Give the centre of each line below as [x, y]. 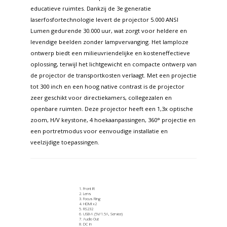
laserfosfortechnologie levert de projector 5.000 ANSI [104, 20]
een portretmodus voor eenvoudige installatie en [99, 131]
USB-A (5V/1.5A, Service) [103, 214]
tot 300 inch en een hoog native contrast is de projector [107, 87]
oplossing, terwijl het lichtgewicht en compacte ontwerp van [113, 64]
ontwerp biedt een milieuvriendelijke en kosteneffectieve [110, 53]
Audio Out [91, 219]
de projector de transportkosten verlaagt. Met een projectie [113, 75]
